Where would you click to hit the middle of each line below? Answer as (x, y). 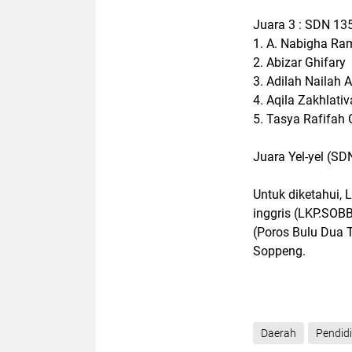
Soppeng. (282, 251)
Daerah (279, 333)
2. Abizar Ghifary (301, 62)
